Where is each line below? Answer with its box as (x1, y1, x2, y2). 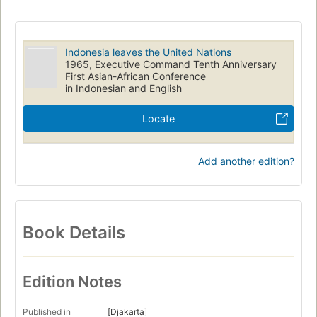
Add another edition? (198, 154, 294, 167)
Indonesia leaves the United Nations (65, 45, 232, 58)
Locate (142, 112, 175, 125)
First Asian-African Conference (65, 69, 207, 82)
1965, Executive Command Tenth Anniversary (65, 57, 277, 70)
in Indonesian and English (65, 81, 183, 94)
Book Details (23, 221, 125, 243)
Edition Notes (23, 272, 122, 292)
